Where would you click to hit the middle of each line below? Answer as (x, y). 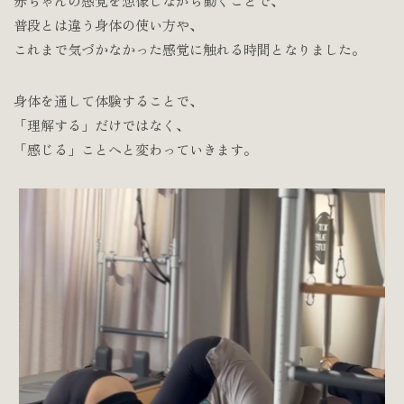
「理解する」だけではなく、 (101, 125)
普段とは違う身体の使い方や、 (108, 25)
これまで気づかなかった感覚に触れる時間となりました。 (189, 50)
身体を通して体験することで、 (108, 101)
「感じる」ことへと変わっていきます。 (135, 150)
